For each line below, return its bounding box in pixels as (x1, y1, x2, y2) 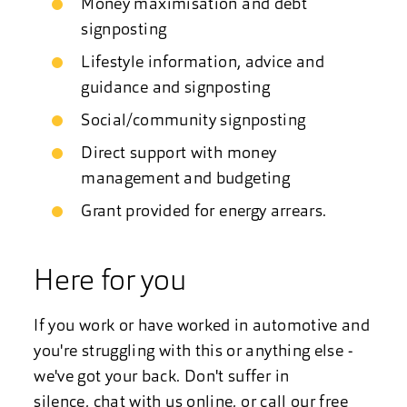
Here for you (34, 268, 186, 297)
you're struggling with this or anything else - (34, 343, 352, 361)
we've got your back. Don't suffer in (34, 369, 290, 386)
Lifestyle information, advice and (81, 55, 325, 72)
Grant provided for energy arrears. (81, 203, 331, 221)
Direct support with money (81, 145, 277, 163)
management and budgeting (81, 171, 294, 188)
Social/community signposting (81, 113, 314, 130)
